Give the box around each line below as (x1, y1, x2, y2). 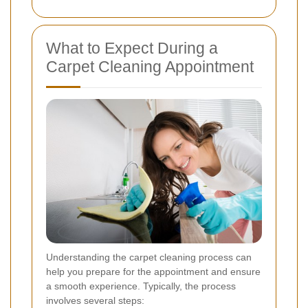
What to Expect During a (46, 38, 218, 57)
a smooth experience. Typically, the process (46, 280, 236, 291)
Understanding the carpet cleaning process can (46, 251, 252, 263)
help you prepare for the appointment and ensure (46, 265, 261, 277)
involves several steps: (46, 294, 144, 306)
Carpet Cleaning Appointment (46, 57, 254, 76)
